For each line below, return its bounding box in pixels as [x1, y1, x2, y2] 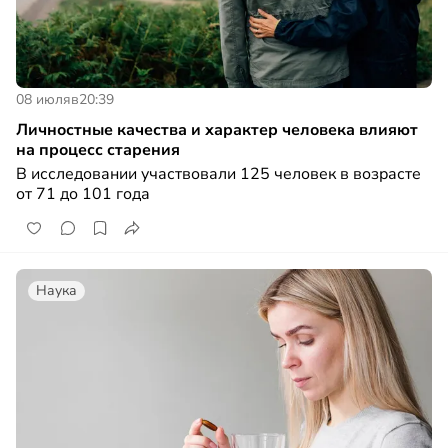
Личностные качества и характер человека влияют [16, 119, 418, 142]
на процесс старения [16, 139, 180, 162]
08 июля [16, 90, 71, 110]
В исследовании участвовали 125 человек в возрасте [16, 163, 421, 186]
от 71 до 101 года [16, 183, 150, 206]
